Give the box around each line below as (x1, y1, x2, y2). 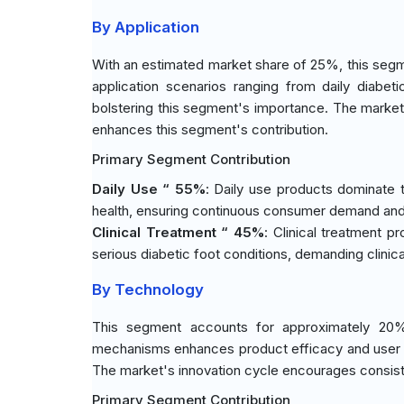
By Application (92, 18, 199, 36)
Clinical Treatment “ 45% (92, 224, 264, 241)
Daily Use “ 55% (92, 180, 206, 197)
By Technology (92, 280, 204, 298)
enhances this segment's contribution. (92, 121, 328, 138)
